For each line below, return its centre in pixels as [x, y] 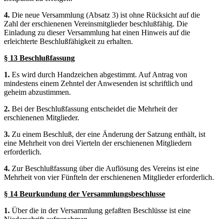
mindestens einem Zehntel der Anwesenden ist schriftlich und [98, 83]
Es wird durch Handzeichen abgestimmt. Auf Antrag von [99, 74]
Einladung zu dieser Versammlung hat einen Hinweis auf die [97, 32]
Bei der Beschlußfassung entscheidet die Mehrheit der [95, 109]
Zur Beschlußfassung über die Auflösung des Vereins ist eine [105, 168]
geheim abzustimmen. [37, 92]
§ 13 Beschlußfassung [39, 58]
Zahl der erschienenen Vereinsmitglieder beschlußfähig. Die [96, 23]
